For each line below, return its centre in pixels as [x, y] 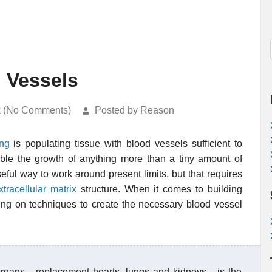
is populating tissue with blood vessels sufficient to [126, 144]
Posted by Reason [134, 110]
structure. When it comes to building [159, 189]
